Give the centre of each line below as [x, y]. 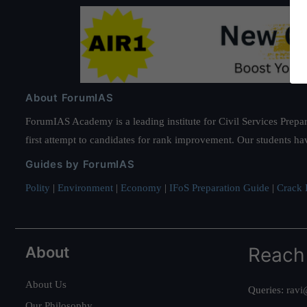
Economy [141, 187]
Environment [85, 187]
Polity [38, 187]
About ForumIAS [70, 97]
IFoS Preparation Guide [219, 187]
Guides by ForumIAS [80, 164]
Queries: [267, 290]
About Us [46, 284]
